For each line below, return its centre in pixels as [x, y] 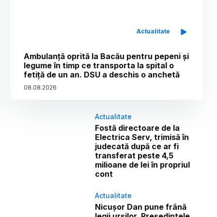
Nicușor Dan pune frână [141, 207]
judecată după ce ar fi [137, 146]
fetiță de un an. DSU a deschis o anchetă [102, 74]
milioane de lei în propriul [143, 164]
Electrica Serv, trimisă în [142, 137]
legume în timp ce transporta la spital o [99, 65]
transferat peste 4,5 [134, 155]
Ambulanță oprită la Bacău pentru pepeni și [107, 56]
